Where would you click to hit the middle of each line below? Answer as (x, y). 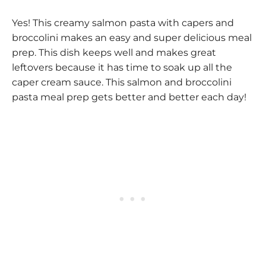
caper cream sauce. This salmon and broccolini (122, 83)
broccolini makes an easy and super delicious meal (132, 38)
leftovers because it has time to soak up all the (122, 68)
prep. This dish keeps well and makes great (114, 53)
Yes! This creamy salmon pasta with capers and (123, 23)
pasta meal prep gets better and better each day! (129, 97)
